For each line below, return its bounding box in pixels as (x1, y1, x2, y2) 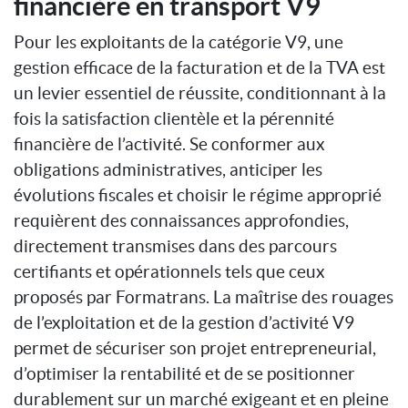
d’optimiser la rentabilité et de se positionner (14, 362, 355, 383)
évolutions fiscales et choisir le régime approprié (14, 184, 382, 205)
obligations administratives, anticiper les (14, 158, 322, 179)
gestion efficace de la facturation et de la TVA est (14, 56, 385, 77)
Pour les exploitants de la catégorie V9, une (14, 31, 343, 52)
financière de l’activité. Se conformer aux (14, 133, 325, 154)
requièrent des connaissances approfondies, (14, 209, 349, 230)
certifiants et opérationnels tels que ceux (14, 260, 325, 281)
